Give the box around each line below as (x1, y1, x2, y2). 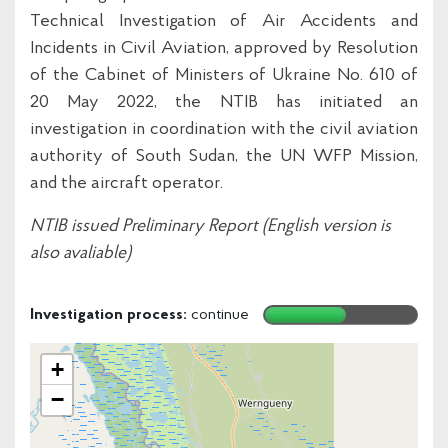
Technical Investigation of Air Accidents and (30, 12, 418, 31)
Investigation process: (30, 307, 187, 323)
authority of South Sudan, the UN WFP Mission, (30, 147, 418, 166)
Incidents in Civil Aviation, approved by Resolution (30, 39, 418, 58)
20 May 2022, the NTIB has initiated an (30, 93, 418, 112)
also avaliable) (30, 244, 131, 263)
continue (191, 307, 249, 323)
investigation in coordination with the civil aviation (30, 120, 418, 139)
